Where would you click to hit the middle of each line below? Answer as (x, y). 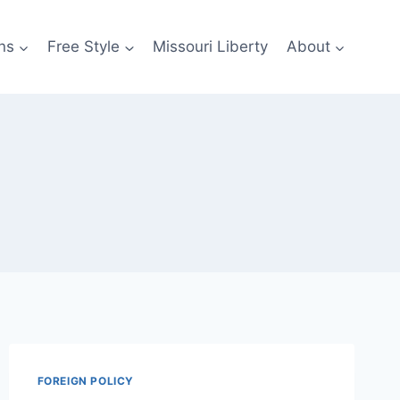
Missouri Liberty (211, 47)
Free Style (84, 47)
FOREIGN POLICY (85, 381)
